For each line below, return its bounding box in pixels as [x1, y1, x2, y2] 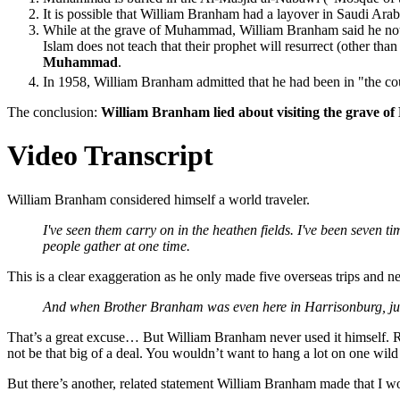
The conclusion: [7, 104, 101, 120]
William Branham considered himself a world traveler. [7, 191, 310, 207]
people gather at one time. [43, 237, 190, 254]
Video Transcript [7, 139, 213, 172]
